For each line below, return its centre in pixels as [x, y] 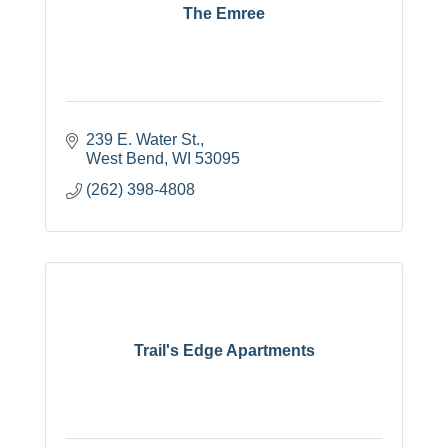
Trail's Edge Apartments [224, 350]
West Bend [125, 159]
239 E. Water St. [143, 140]
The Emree [224, 13]
